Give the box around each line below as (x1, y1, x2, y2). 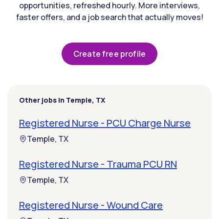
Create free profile (73, 48, 146, 60)
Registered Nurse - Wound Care (19, 198, 163, 212)
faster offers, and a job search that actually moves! (16, 12, 203, 23)
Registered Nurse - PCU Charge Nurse (19, 116, 191, 130)
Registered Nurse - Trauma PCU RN (19, 157, 177, 171)
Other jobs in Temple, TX (19, 95, 105, 105)
